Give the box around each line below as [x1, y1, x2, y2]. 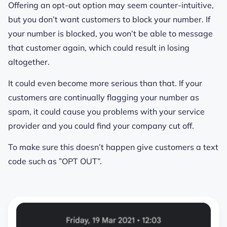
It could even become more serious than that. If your [8, 78, 202, 88]
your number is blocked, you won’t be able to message [8, 28, 213, 39]
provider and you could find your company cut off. [8, 120, 196, 131]
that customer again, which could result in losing [8, 42, 190, 53]
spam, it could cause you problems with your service [8, 106, 205, 117]
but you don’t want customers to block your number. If [8, 14, 210, 24]
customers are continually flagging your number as [8, 92, 199, 102]
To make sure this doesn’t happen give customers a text [8, 142, 218, 153]
